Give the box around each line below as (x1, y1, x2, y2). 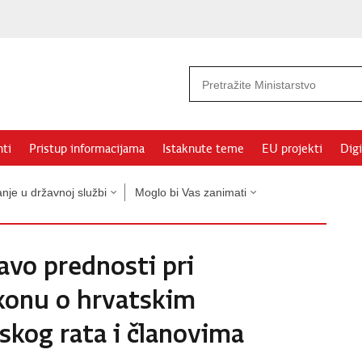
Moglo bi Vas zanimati (135, 186, 246, 199)
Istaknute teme (162, 141, 244, 156)
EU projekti (262, 141, 322, 156)
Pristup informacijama (29, 141, 145, 156)
